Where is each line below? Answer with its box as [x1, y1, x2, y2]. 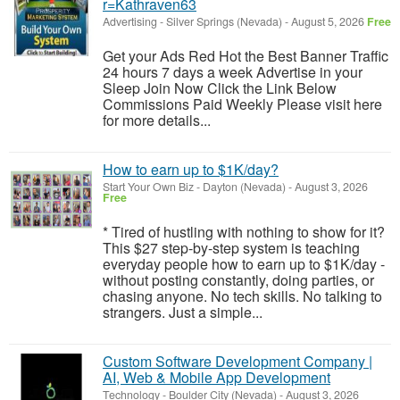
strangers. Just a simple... [103, 302, 262, 322]
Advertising [103, 13, 157, 29]
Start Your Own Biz [103, 179, 194, 195]
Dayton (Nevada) [203, 179, 286, 195]
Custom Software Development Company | [103, 351, 372, 371]
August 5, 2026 [288, 13, 367, 29]
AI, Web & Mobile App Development [103, 367, 330, 387]
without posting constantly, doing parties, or [103, 270, 374, 290]
